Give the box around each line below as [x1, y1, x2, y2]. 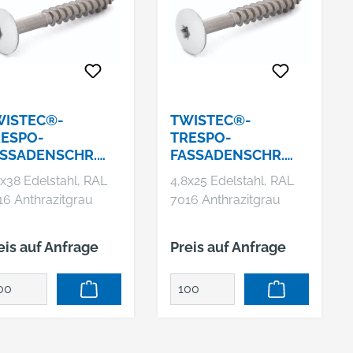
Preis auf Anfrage [169, 239, 286, 255]
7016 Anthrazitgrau [169, 192, 281, 207]
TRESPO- [169, 129, 232, 146]
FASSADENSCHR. [169, 147, 284, 163]
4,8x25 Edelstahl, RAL [169, 173, 294, 188]
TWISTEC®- [169, 112, 251, 128]
